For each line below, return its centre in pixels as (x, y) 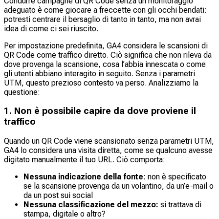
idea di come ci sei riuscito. (51, 28)
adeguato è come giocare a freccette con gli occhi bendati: (105, 10)
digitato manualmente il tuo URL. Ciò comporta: (85, 159)
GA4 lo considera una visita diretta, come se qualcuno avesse (108, 150)
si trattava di (180, 204)
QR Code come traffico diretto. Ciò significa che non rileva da (108, 55)
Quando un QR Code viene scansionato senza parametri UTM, (109, 141)
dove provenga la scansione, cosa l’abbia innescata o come (105, 64)
